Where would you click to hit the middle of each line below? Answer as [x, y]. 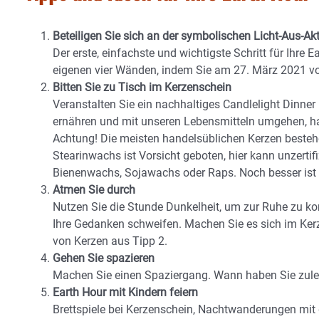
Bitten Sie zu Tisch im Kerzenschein [142, 87]
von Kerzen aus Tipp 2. [110, 241]
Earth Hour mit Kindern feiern [125, 292]
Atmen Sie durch [94, 190]
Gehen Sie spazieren [104, 258]
